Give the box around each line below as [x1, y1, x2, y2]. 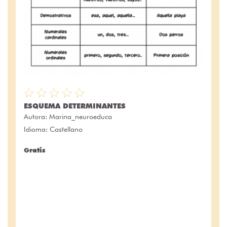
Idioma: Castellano [24, 125, 83, 134]
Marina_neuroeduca [49, 112, 112, 121]
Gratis [24, 146, 45, 155]
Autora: [24, 112, 49, 121]
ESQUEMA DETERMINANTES [24, 102, 126, 110]
